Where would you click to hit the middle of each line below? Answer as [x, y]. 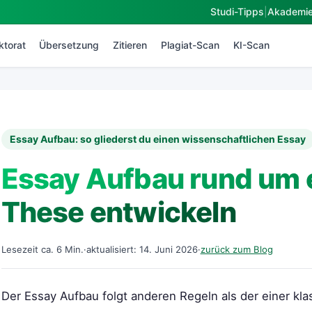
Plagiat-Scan [190, 45]
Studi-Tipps [237, 11]
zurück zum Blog [236, 249]
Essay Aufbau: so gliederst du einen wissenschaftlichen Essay [158, 139]
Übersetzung [69, 45]
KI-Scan [251, 45]
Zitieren [130, 45]
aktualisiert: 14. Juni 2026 [142, 249]
